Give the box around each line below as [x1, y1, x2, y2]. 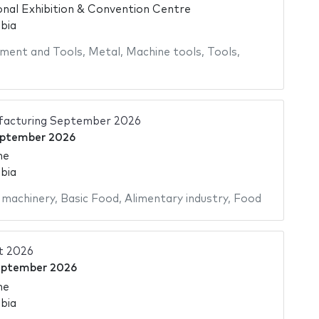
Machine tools [125, 46, 202, 58]
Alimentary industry [124, 194, 228, 205]
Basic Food [60, 194, 119, 205]
